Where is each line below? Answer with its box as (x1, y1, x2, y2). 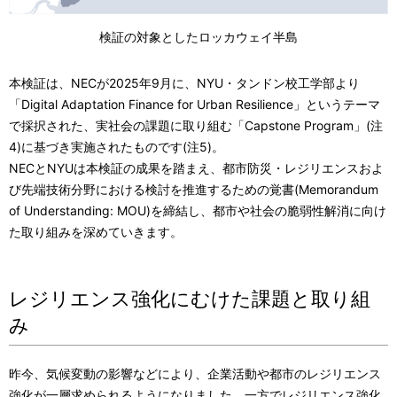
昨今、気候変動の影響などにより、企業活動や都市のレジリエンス (9, 365, 381, 381)
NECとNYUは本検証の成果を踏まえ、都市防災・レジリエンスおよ (9, 160, 384, 175)
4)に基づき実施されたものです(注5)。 (9, 138, 224, 154)
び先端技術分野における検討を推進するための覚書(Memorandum (9, 181, 378, 197)
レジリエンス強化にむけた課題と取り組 (9, 286, 370, 310)
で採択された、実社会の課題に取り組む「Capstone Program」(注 (9, 117, 383, 133)
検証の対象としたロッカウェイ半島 (99, 28, 298, 44)
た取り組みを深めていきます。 (9, 223, 183, 239)
